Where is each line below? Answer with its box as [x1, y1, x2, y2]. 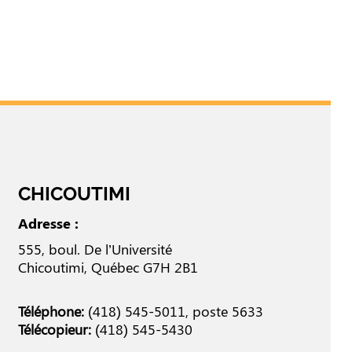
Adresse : [17, 214, 79, 233]
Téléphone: [17, 302, 84, 321]
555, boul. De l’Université [17, 240, 172, 259]
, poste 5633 [185, 302, 263, 321]
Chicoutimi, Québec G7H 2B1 [17, 258, 198, 277]
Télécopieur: [17, 320, 91, 339]
